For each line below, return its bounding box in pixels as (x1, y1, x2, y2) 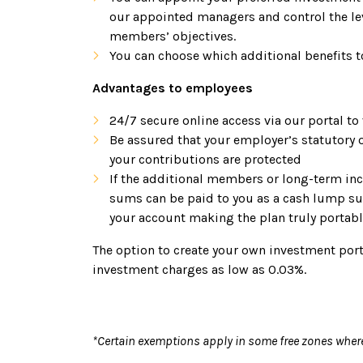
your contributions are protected (109, 152, 301, 167)
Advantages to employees (92, 80, 253, 96)
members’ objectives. (109, 28, 236, 44)
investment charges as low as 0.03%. (92, 262, 306, 277)
